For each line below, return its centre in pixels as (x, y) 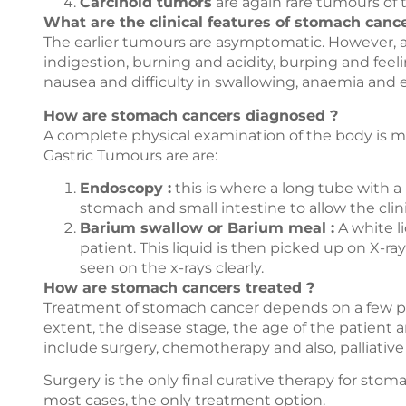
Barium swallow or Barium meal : (207, 227)
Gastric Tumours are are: (130, 155)
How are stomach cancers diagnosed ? (191, 115)
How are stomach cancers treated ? (179, 287)
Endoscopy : (126, 188)
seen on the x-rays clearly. (172, 267)
